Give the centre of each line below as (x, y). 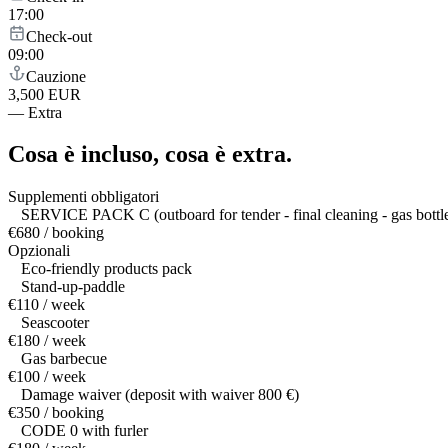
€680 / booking (56, 233)
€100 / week (47, 377)
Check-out (59, 36)
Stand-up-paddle (73, 287)
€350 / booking (56, 413)
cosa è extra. (228, 154)
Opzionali (39, 251)
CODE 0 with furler (84, 431)
